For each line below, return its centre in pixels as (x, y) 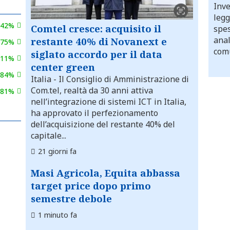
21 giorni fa (57, 151)
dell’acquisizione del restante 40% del (103, 124)
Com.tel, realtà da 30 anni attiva (92, 91)
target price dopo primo (91, 186)
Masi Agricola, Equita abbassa (106, 173)
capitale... (49, 136)
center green (63, 67)
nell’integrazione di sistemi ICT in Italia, (109, 102)
